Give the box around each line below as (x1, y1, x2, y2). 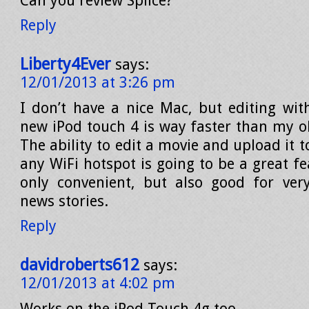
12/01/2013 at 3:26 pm (20, 74, 175, 91)
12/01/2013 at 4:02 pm (20, 275, 175, 292)
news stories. (20, 192, 108, 210)
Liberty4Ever (20, 54, 111, 74)
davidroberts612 (20, 255, 139, 275)
